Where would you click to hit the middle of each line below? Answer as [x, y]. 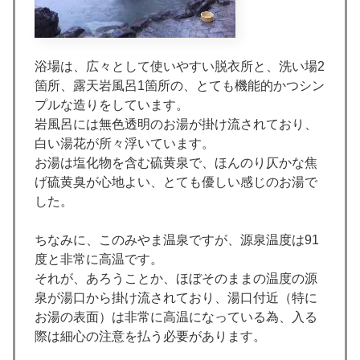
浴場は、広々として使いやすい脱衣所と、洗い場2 [180, 67]
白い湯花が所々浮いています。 [125, 144]
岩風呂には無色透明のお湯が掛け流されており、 [176, 125]
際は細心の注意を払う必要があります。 [150, 337]
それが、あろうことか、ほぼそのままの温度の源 [176, 279]
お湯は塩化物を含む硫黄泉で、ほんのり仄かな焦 [176, 163]
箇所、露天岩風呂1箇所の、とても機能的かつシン [180, 86]
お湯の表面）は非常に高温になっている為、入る [176, 317]
